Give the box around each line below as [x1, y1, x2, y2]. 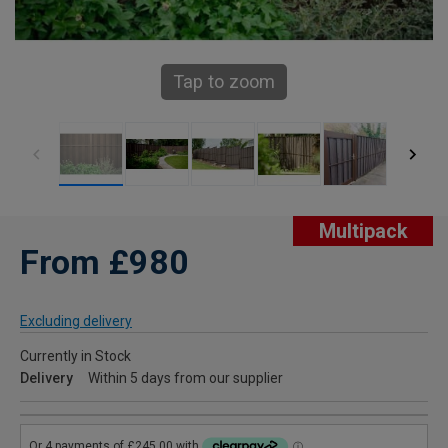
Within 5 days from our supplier [88, 370, 283, 386]
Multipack [318, 219, 408, 243]
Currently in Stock [20, 348, 131, 364]
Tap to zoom [173, 71, 275, 92]
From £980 [20, 242, 189, 282]
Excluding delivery [20, 313, 132, 329]
